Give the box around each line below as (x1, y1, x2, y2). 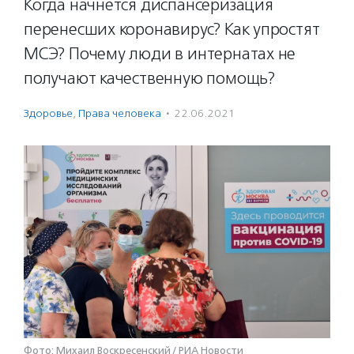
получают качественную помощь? (24, 68, 275, 88)
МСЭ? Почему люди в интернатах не (24, 43, 296, 64)
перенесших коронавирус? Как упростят (24, 19, 320, 40)
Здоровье (24, 107, 73, 120)
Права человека (78, 107, 161, 120)
